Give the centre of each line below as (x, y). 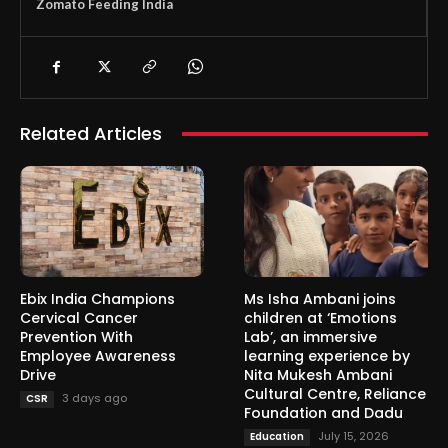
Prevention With (76, 336)
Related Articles (91, 134)
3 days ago (94, 397)
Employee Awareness (98, 355)
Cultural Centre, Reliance (335, 393)
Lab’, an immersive (310, 336)
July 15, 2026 (353, 435)
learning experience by (327, 355)
